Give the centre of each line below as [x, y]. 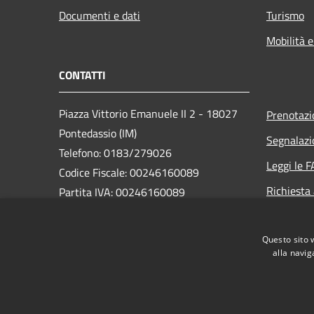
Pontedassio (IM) [98, 133]
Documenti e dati [100, 15]
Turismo [285, 15]
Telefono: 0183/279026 [115, 152]
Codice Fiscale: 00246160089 [129, 172]
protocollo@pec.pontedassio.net [163, 211]
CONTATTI [82, 75]
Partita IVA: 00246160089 [122, 192]
